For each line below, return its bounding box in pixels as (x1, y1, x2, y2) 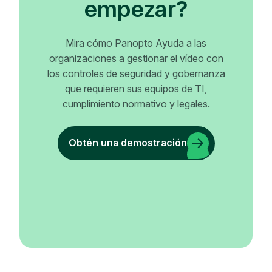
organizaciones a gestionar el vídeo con (49, 52, 223, 64)
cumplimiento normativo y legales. (62, 97, 210, 110)
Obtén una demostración (68, 137, 187, 149)
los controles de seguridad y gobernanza (47, 67, 225, 80)
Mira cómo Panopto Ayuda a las (66, 36, 206, 49)
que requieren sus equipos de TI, (65, 82, 207, 95)
